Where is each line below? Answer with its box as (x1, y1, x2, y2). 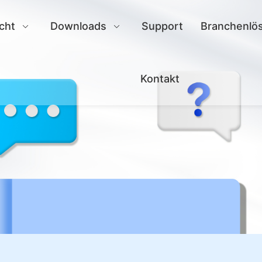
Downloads (50, 20, 107, 32)
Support (142, 20, 184, 32)
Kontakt (140, 73, 180, 85)
